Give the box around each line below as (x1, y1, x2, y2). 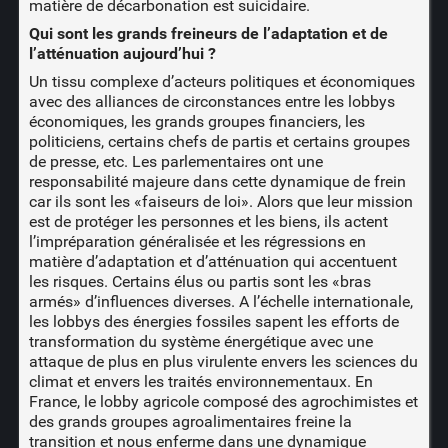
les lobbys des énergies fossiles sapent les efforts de (28, 311, 399, 331)
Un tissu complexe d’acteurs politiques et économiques (28, 71, 415, 91)
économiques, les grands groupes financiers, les (28, 111, 365, 131)
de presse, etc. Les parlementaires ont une (28, 151, 323, 171)
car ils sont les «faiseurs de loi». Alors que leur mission (28, 191, 413, 211)
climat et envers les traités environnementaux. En (28, 371, 373, 391)
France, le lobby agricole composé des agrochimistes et (28, 391, 418, 411)
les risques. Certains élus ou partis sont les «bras (28, 271, 371, 291)
